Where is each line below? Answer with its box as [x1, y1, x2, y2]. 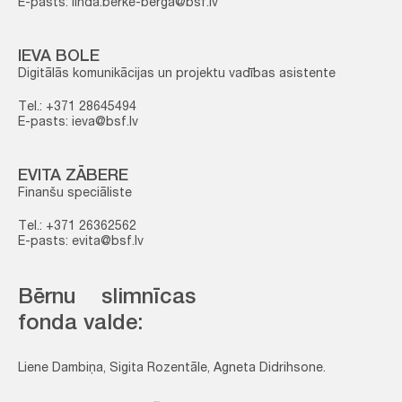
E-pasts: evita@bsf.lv [18, 236, 144, 249]
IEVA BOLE [18, 49, 100, 66]
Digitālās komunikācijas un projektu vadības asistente [18, 68, 336, 81]
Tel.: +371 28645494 [18, 101, 136, 114]
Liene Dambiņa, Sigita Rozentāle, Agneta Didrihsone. [18, 362, 326, 375]
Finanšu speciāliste [18, 188, 132, 200]
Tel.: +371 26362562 [18, 221, 136, 233]
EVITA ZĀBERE [18, 169, 128, 185]
